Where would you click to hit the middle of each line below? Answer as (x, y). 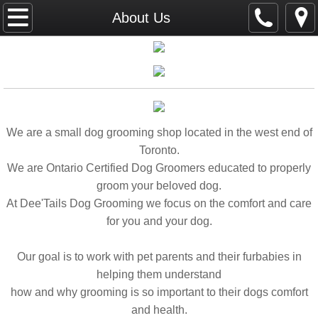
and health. (159, 310)
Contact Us (55, 199)
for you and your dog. (159, 221)
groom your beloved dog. (159, 186)
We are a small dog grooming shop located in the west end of (159, 132)
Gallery (41, 126)
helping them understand (159, 274)
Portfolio (45, 90)
